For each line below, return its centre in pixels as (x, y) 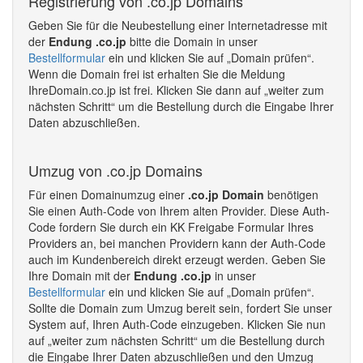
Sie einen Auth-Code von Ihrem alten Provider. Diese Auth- (179, 211)
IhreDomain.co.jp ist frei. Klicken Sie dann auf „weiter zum (176, 90)
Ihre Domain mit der (81, 275)
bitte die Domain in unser (192, 41)
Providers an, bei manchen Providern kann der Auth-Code (177, 243)
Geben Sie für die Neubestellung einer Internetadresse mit (178, 25)
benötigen (291, 194)
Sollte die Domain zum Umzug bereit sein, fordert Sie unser (180, 308)
